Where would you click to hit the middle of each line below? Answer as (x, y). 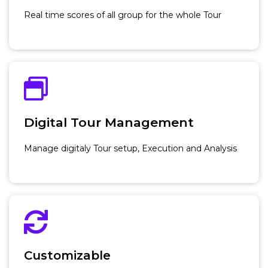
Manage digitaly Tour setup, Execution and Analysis (130, 148)
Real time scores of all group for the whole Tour (123, 15)
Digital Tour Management (109, 122)
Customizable (67, 255)
